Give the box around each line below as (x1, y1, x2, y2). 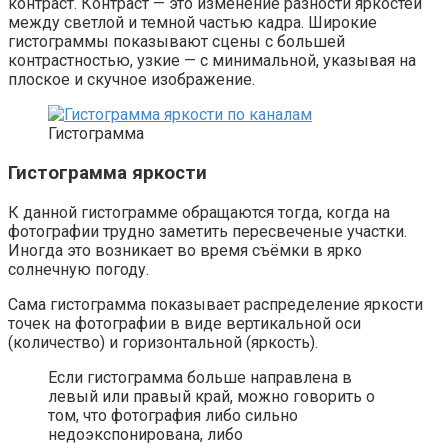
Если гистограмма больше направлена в (48, 367, 352, 387)
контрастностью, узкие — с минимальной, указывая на (8, 51, 416, 71)
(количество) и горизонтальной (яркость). (8, 332, 318, 352)
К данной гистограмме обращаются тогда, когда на (8, 202, 390, 222)
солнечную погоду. (8, 259, 149, 279)
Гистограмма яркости (8, 161, 207, 184)
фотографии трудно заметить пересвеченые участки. (8, 221, 407, 241)
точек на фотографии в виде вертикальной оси (8, 313, 361, 333)
